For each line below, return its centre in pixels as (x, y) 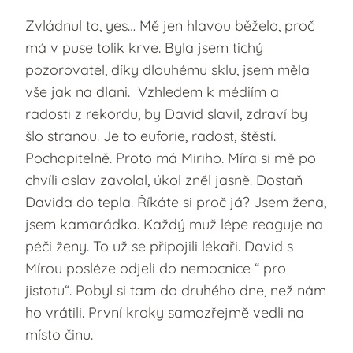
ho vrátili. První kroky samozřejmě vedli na (165, 312)
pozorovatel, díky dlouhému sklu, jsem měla (167, 69)
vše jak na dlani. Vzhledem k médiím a (152, 91)
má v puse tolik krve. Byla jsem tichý (144, 47)
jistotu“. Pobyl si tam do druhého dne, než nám (176, 290)
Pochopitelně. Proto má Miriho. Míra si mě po (171, 158)
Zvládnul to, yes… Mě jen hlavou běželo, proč (170, 25)
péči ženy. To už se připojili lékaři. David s (159, 246)
